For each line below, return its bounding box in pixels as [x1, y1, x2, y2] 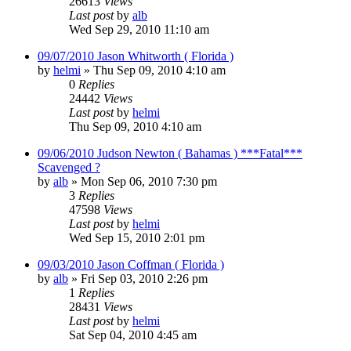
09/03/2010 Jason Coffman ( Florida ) [38, 257, 224, 271]
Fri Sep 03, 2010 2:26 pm [81, 271, 208, 285]
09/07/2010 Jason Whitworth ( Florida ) [38, 49, 233, 63]
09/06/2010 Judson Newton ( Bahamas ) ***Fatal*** [38, 146, 302, 160]
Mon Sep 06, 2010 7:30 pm [81, 174, 217, 188]
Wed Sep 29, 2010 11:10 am [69, 22, 209, 36]
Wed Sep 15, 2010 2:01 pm [69, 230, 204, 244]
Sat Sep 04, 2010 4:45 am [69, 327, 197, 342]
